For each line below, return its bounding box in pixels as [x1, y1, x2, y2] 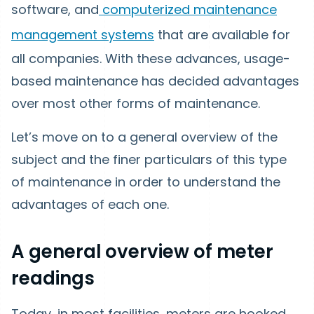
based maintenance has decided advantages [11, 72, 299, 90]
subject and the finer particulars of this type [11, 151, 287, 168]
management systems [11, 26, 154, 43]
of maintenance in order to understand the [11, 173, 280, 191]
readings [11, 266, 95, 291]
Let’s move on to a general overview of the [11, 128, 278, 146]
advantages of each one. [11, 196, 172, 213]
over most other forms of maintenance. [11, 95, 264, 112]
